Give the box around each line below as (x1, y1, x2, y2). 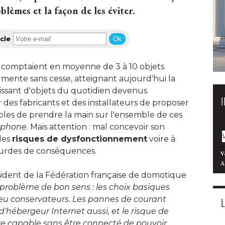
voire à (147, 134, 175, 144)
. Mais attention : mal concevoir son (27, 122, 165, 132)
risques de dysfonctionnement (12, 134, 147, 144)
